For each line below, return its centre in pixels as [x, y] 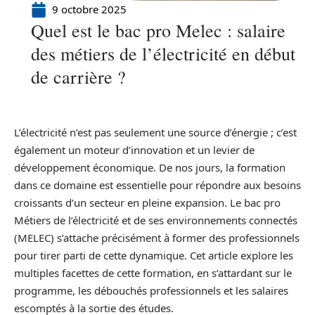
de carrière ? [78, 77]
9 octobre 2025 [89, 9]
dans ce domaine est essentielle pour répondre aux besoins [157, 185]
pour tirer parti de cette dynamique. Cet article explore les [154, 255]
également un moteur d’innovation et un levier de [134, 150]
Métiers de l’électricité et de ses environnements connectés [156, 220]
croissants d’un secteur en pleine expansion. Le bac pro [147, 202]
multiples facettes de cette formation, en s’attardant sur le [153, 273]
